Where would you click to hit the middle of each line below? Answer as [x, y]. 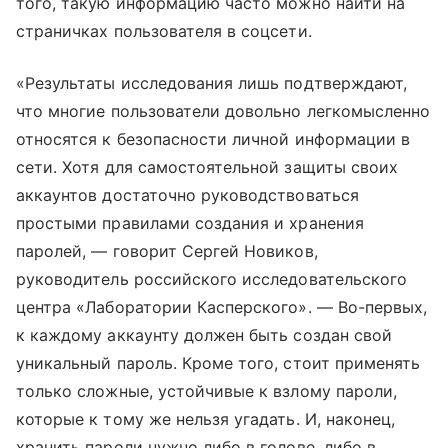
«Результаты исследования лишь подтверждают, [212, 82]
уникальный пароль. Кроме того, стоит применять [218, 362]
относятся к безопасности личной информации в [213, 138]
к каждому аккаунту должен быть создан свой [204, 334]
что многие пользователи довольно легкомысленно [223, 110]
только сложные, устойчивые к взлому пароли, [207, 390]
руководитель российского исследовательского [212, 278]
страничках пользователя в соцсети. [164, 30]
